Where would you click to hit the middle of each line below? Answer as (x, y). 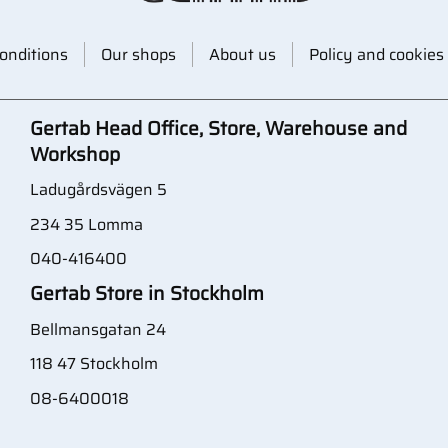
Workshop (75, 153)
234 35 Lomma (86, 224)
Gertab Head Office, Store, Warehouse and (218, 127)
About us (242, 54)
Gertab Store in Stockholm (147, 292)
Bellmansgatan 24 (98, 329)
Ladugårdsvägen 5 (100, 190)
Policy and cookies (376, 54)
